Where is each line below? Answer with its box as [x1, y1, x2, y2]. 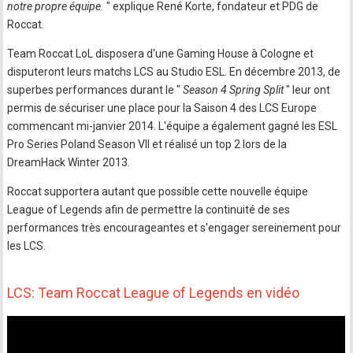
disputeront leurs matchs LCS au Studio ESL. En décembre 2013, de [7, 65, 341, 78]
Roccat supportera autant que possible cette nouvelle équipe [7, 185, 309, 198]
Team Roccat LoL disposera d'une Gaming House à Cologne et [7, 47, 314, 60]
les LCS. [7, 240, 46, 252]
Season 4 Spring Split [180, 84, 287, 96]
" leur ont [286, 84, 331, 96]
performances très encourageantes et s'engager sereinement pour [7, 221, 342, 234]
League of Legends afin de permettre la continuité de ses [7, 203, 291, 216]
